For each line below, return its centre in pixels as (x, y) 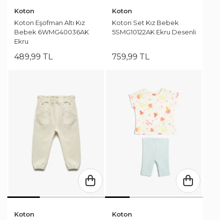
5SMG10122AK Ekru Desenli (154, 32)
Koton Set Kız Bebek (145, 23)
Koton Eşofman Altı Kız (50, 23)
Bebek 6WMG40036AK (52, 32)
